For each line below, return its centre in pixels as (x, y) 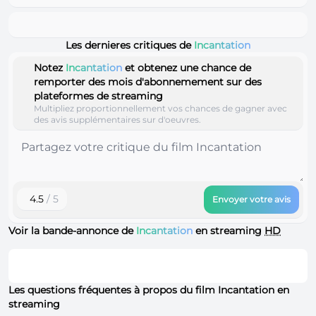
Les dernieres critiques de (130, 45)
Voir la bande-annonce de (72, 230)
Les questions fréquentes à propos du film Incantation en (149, 290)
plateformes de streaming (98, 96)
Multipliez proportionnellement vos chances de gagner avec (160, 108)
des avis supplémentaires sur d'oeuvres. (117, 119)
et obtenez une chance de (187, 67)
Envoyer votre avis (251, 199)
